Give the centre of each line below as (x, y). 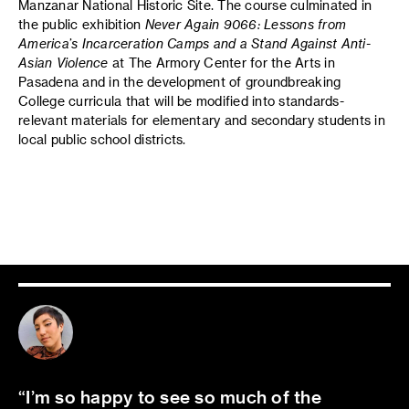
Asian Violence (63, 62)
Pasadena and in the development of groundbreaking (180, 81)
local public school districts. (102, 139)
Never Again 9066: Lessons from (245, 24)
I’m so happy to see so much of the (173, 397)
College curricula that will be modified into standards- (181, 100)
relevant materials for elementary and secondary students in (202, 120)
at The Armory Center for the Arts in (221, 62)
